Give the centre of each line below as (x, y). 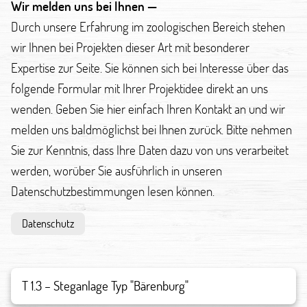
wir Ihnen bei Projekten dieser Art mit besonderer (130, 47)
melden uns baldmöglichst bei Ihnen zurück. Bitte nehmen (151, 129)
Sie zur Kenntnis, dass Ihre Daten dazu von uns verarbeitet (150, 149)
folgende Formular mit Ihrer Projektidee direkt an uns (139, 88)
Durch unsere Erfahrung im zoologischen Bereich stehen (148, 26)
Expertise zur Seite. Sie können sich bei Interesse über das (150, 67)
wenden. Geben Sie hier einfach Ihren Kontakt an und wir (148, 108)
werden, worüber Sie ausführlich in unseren (116, 170)
